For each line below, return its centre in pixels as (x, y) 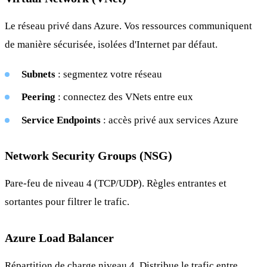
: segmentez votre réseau (109, 74)
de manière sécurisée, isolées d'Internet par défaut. (111, 44)
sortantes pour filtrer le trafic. (67, 201)
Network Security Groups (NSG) (89, 156)
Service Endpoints (61, 120)
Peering (38, 97)
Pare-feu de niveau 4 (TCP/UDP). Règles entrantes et (116, 183)
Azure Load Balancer (59, 237)
